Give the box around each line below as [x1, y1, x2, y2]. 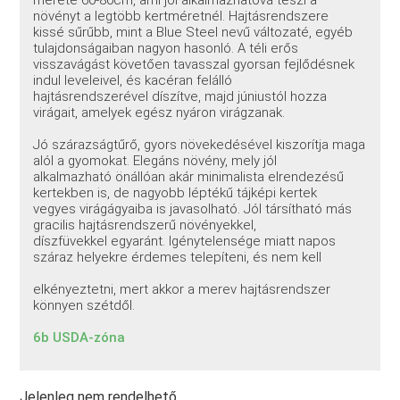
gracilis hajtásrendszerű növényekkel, [33, 216, 257, 233]
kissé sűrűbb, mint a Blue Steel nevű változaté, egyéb [33, 23, 354, 40]
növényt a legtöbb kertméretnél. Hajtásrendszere [33, 7, 329, 24]
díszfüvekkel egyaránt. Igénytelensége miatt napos [33, 232, 337, 249]
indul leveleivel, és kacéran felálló [33, 71, 233, 88]
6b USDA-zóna [33, 329, 126, 346]
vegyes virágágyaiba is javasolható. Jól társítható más [33, 200, 353, 217]
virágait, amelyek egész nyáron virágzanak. [33, 104, 286, 121]
